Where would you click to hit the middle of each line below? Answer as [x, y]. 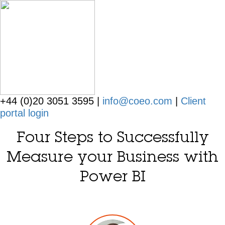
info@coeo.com [137, 101]
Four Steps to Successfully [113, 139]
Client [193, 101]
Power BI [113, 178]
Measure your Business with [113, 158]
